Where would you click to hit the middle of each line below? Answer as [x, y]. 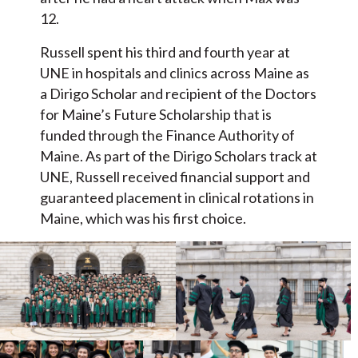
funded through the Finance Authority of [167, 135]
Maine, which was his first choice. [144, 219]
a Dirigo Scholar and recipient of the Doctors [178, 94]
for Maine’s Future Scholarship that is [156, 115]
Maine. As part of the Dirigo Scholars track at [179, 156]
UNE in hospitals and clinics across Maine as [175, 73]
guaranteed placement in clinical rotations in [177, 198]
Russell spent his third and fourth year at [165, 52]
